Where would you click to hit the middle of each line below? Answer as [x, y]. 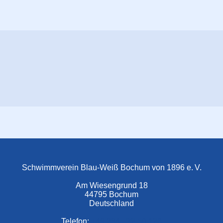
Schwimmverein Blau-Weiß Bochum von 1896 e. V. [111, 168]
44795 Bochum [111, 195]
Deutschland [111, 204]
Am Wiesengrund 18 [111, 186]
